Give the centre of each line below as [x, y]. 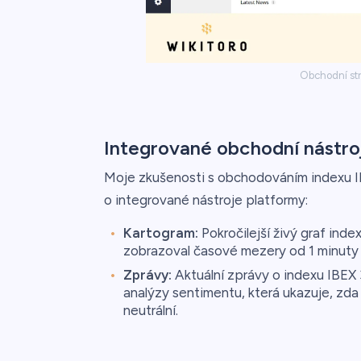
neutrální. [150, 310]
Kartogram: [160, 232]
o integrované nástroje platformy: [205, 199]
